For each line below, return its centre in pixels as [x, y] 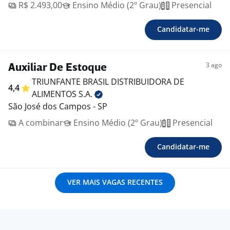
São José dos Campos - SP [58, 107]
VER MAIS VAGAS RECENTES [115, 182]
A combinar [40, 123]
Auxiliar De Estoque [57, 68]
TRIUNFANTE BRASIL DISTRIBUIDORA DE [108, 82]
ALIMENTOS [55, 94]
